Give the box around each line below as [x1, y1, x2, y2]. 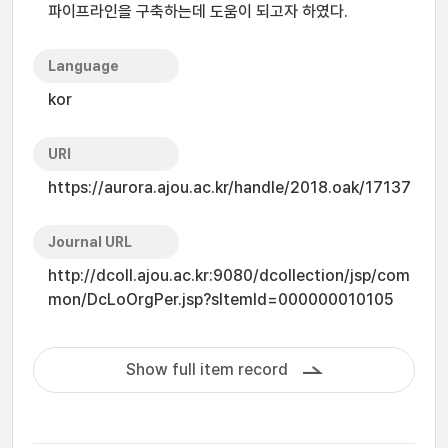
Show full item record [125, 360, 288, 379]
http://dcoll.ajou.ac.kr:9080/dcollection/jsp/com [48, 266, 410, 285]
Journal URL [48, 234, 132, 250]
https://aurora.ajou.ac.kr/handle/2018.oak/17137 [48, 178, 411, 197]
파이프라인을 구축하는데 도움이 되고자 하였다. [48, 2, 348, 21]
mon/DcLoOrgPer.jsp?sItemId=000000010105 [48, 290, 394, 309]
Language [48, 58, 119, 74]
